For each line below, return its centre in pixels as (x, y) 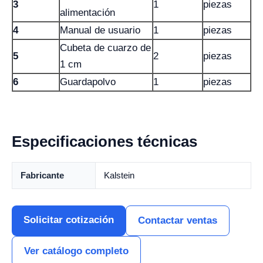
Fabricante (42, 175)
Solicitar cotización (69, 220)
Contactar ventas (178, 220)
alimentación (87, 13)
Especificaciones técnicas (104, 141)
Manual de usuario (100, 30)
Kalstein (119, 175)
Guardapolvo (88, 82)
